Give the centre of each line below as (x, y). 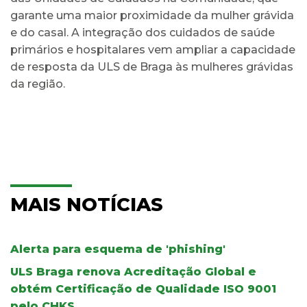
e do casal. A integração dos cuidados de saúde (143, 32)
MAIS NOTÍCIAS (87, 204)
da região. (38, 84)
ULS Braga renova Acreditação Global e (133, 271)
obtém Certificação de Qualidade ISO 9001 (143, 288)
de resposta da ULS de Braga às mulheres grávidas (152, 66)
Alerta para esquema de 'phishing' (118, 249)
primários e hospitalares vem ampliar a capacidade (153, 49)
